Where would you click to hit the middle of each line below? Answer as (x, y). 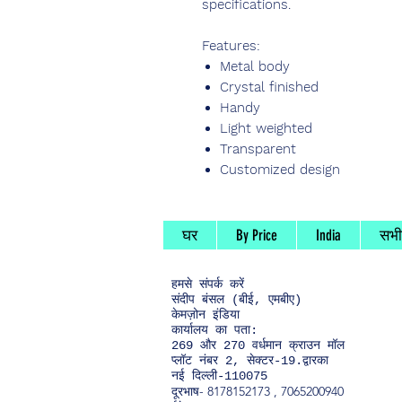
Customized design (280, 170)
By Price (257, 236)
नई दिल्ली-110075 (219, 376)
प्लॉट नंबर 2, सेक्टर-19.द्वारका (250, 361)
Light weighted (266, 129)
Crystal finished (269, 87)
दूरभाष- (189, 392)
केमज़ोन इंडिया (205, 315)
